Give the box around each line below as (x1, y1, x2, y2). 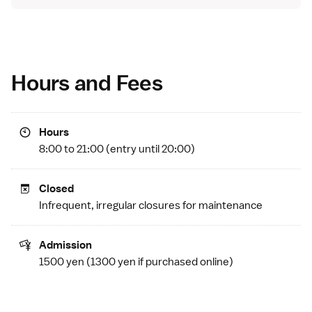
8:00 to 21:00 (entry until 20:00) (39, 141, 195, 156)
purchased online (146, 254, 229, 269)
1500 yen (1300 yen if (39, 254, 146, 269)
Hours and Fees (11, 68, 163, 96)
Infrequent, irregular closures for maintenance (39, 198, 263, 212)
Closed (39, 181, 74, 196)
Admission (39, 237, 92, 252)
